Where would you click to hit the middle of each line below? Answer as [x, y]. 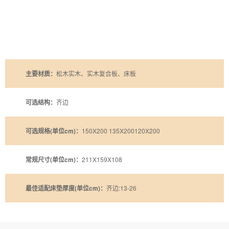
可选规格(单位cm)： [54, 131]
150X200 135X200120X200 [121, 131]
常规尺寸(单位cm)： [54, 160]
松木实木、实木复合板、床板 [96, 74]
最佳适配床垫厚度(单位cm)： [66, 188]
